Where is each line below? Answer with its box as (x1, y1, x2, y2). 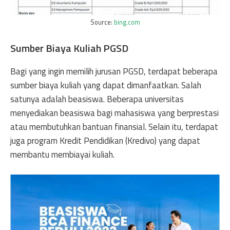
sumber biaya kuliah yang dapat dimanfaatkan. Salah (10, 78, 201, 92)
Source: (90, 17, 114, 27)
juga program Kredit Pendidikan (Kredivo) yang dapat (10, 133, 200, 147)
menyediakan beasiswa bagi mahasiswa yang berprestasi (10, 106, 219, 120)
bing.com (113, 17, 140, 27)
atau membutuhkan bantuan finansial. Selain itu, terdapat (10, 120, 218, 133)
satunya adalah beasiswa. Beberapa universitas (10, 92, 184, 106)
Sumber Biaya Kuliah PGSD (10, 40, 128, 56)
